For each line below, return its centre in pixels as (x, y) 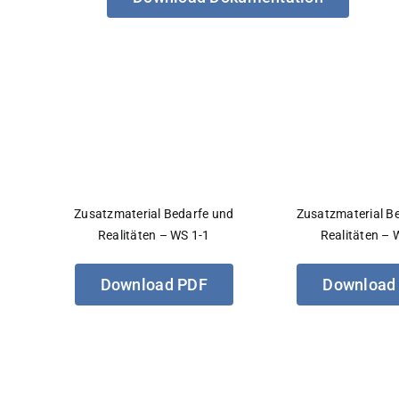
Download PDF (154, 284)
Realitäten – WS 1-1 (154, 235)
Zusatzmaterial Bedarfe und (154, 213)
